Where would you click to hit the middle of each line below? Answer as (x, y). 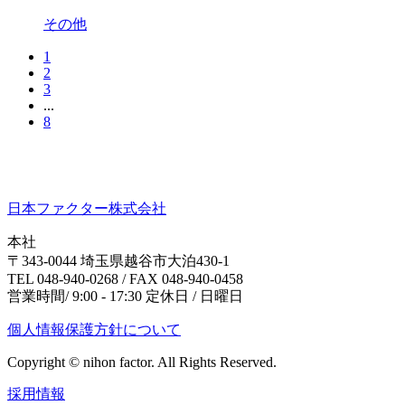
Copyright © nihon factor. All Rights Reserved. (142, 362)
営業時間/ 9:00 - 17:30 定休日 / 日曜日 (125, 296)
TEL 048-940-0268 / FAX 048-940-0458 (125, 278)
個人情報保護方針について (94, 329)
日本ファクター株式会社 (87, 208)
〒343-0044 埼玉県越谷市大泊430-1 (118, 260)
